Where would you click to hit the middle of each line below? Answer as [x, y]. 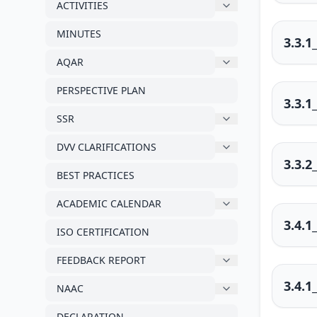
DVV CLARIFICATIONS [106, 147]
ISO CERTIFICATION [103, 232]
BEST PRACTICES [96, 175]
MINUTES [79, 34]
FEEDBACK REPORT [101, 260]
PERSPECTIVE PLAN [101, 90]
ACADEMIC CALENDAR [109, 203]
